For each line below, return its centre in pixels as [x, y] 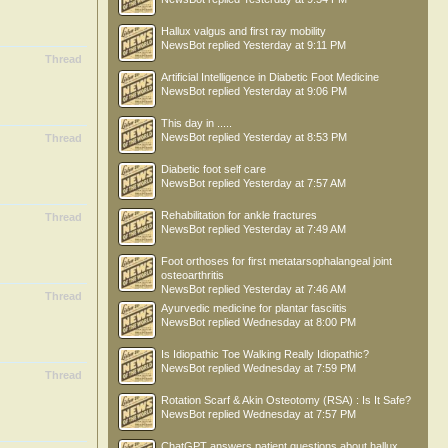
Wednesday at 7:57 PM [299, 414]
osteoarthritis [192, 275]
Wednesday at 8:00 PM [299, 322]
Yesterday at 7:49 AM [294, 229]
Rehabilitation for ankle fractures [239, 215]
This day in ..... [196, 123]
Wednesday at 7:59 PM [299, 368]
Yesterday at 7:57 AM [294, 183]
